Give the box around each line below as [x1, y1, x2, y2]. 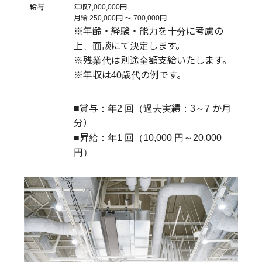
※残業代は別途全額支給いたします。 [74, 55, 232, 65]
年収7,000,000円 [74, 2, 127, 11]
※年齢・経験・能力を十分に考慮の [74, 26, 223, 36]
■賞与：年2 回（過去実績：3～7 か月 [74, 103, 231, 113]
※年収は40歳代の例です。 [74, 70, 186, 80]
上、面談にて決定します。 [74, 40, 185, 51]
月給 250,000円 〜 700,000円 [74, 13, 167, 22]
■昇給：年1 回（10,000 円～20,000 [74, 132, 222, 143]
